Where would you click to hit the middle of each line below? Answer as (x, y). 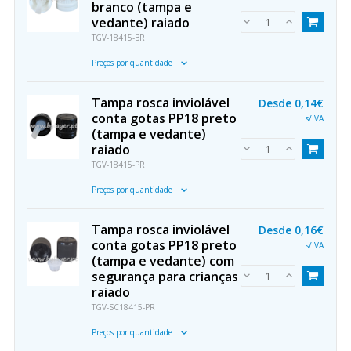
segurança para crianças (165, 277)
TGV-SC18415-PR (123, 307)
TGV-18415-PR (118, 165)
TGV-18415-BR (118, 38)
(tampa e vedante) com (163, 261)
